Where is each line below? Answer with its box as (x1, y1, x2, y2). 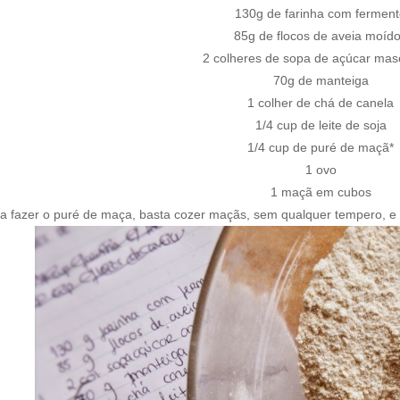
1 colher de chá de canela (247, 96, 394, 110)
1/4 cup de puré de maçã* (247, 140, 394, 154)
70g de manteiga (272, 73, 369, 87)
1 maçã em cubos (270, 185, 371, 199)
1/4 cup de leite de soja (254, 118, 387, 132)
